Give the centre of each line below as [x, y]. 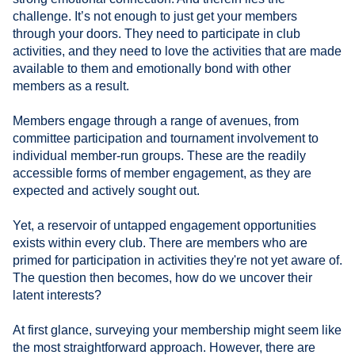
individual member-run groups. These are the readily [159, 155]
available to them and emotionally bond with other [152, 68]
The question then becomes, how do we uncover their [162, 277]
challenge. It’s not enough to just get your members [155, 16]
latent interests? [57, 295]
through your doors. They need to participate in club [157, 33]
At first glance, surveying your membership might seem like [177, 330]
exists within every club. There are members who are [160, 242]
